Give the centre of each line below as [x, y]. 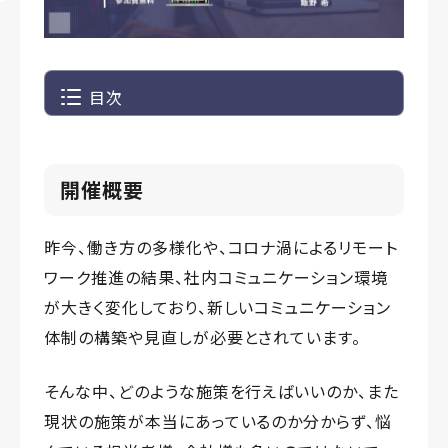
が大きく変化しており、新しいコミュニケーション [218, 307]
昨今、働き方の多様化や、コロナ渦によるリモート [221, 247]
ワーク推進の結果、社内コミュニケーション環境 [216, 277]
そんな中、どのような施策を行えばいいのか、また [222, 391]
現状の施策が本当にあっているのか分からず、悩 [218, 421]
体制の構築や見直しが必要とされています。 [203, 337]
